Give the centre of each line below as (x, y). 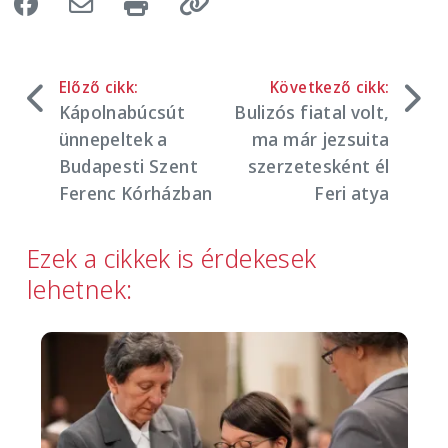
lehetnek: (80, 288)
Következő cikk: (330, 86)
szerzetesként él (318, 165)
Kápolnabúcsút (122, 111)
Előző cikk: (98, 86)
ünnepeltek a (113, 138)
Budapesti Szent (128, 165)
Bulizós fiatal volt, (312, 111)
